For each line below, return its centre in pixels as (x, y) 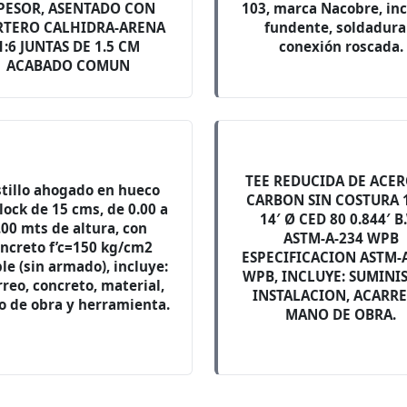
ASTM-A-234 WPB (341, 238)
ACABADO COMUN (69, 65)
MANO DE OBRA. (341, 314)
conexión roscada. (341, 46)
